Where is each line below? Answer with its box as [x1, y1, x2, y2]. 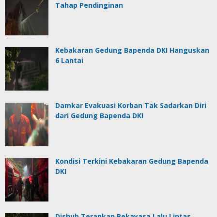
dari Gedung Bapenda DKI [55, 111, 143, 121]
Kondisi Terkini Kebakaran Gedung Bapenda [55, 156, 208, 166]
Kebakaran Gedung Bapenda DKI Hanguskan [55, 46, 209, 55]
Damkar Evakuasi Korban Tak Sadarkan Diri [55, 101, 206, 110]
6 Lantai [55, 56, 83, 65]
